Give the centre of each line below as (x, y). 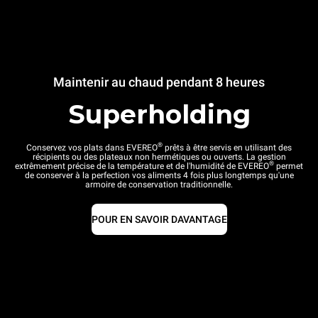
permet (289, 166)
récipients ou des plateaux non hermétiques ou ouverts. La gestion (159, 157)
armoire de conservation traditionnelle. (159, 184)
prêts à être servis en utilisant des (227, 147)
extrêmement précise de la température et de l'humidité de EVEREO (142, 166)
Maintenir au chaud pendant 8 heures (159, 82)
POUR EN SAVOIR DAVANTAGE (159, 219)
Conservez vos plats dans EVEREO (92, 147)
